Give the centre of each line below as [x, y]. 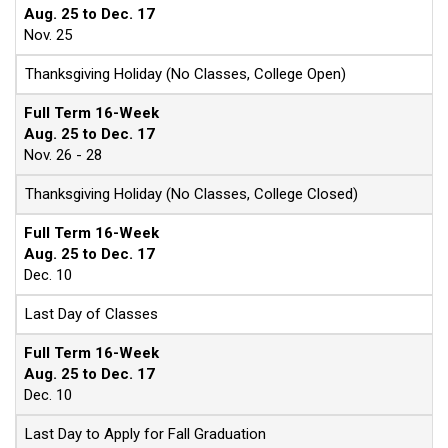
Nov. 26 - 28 [63, 155]
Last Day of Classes [91, 314]
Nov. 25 [48, 35]
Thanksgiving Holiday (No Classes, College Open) [185, 74]
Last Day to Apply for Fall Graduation [145, 434]
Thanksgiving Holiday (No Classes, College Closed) [191, 194]
